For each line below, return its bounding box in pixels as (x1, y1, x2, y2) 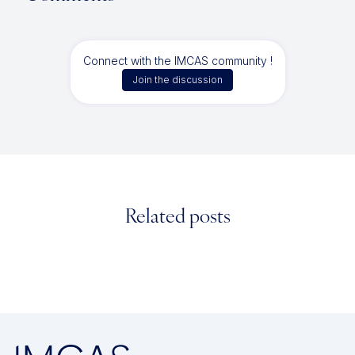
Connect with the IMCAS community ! (82, 53, 273, 67)
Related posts (124, 208, 231, 227)
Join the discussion (132, 73, 223, 86)
